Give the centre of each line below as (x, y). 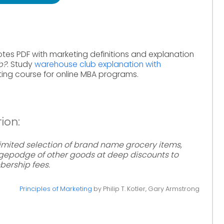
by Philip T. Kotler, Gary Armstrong (145, 189)
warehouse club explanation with (98, 64)
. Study (21, 64)
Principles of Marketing (55, 189)
